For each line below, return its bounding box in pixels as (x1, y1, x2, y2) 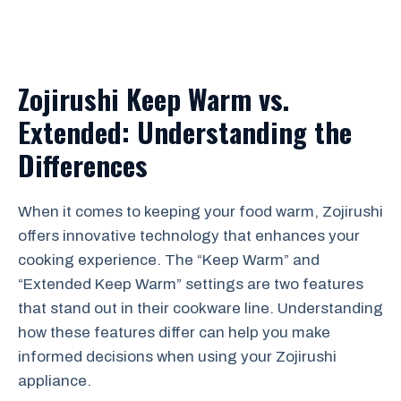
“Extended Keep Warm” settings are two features (18, 276, 363, 293)
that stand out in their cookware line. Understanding (18, 300, 383, 317)
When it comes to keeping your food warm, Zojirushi (18, 203, 383, 220)
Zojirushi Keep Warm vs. (18, 78, 289, 119)
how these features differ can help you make (18, 324, 330, 341)
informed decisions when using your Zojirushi (18, 348, 337, 365)
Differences (18, 144, 148, 185)
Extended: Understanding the (18, 111, 352, 152)
